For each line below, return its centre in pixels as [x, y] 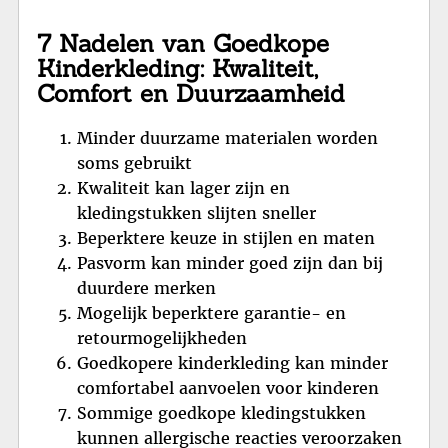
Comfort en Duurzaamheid [191, 93]
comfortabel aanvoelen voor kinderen [228, 387]
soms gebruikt [134, 162]
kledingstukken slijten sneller [196, 212]
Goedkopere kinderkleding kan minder [232, 362]
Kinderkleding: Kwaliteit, [177, 68]
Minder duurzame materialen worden [227, 137]
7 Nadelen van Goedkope [183, 43]
